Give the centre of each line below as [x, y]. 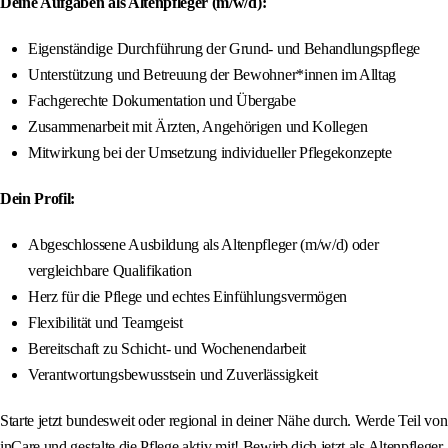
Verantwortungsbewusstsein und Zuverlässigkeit [173, 375]
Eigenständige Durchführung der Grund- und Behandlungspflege [224, 49]
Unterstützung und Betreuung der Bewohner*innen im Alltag [212, 75]
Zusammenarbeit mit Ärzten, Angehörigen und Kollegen [198, 127]
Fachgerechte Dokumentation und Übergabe [162, 101]
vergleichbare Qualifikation [110, 271]
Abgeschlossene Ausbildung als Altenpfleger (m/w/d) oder [203, 245]
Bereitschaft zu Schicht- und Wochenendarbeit [167, 349]
